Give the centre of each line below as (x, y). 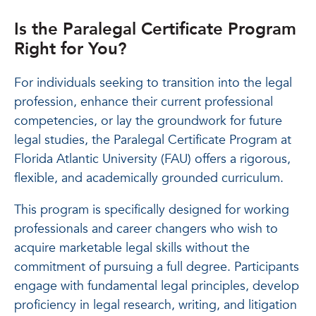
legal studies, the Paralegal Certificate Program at (153, 140)
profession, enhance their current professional (144, 102)
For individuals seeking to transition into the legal (153, 83)
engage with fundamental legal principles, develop (157, 286)
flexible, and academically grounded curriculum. (149, 178)
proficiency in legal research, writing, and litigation (156, 305)
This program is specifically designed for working (152, 209)
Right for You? (70, 49)
